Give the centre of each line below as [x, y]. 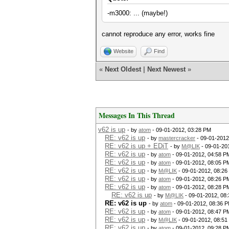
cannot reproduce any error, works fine [158, 34]
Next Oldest [123, 69]
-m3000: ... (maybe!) [138, 13]
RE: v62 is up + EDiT [136, 146]
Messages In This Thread [137, 115]
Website [123, 51]
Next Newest [166, 69]
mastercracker [177, 138]
